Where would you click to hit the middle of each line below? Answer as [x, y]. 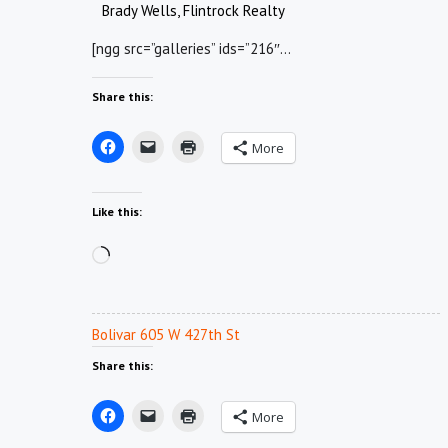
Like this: [117, 211]
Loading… [139, 255]
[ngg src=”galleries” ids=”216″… [191, 48]
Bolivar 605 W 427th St [166, 334]
